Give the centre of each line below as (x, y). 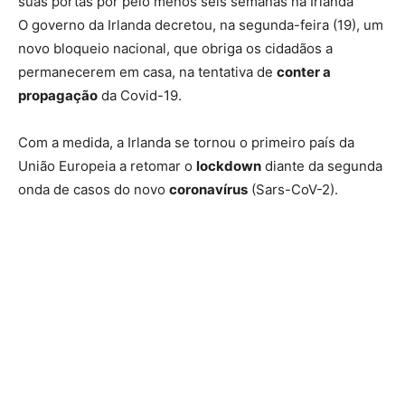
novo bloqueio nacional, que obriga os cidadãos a (175, 49)
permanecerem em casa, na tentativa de (147, 72)
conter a (304, 72)
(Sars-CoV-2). (293, 190)
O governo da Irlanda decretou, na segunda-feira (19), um (201, 25)
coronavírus (208, 190)
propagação (58, 96)
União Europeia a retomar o (107, 166)
